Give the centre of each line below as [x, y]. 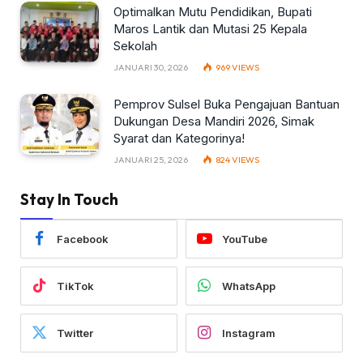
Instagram [249, 333]
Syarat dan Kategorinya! [179, 139]
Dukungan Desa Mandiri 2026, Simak [214, 122]
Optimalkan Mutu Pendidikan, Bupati [213, 12]
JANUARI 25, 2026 [151, 160]
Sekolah [135, 46]
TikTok [75, 286]
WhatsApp [249, 286]
